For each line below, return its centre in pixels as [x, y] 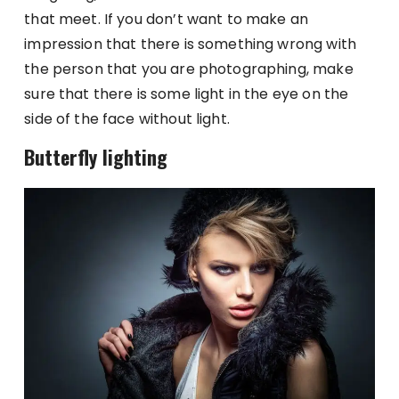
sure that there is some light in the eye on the [187, 94]
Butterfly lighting [96, 156]
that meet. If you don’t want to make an [167, 19]
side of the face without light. [127, 118]
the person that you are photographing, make [189, 69]
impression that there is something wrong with [190, 44]
